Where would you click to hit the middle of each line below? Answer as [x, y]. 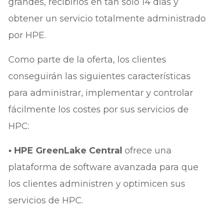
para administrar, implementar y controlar [101, 93]
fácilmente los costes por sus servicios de [99, 109]
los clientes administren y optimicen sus [97, 184]
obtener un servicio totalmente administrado [107, 18]
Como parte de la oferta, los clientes [88, 59]
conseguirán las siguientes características [100, 76]
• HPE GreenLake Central [67, 150]
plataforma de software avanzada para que [104, 167]
